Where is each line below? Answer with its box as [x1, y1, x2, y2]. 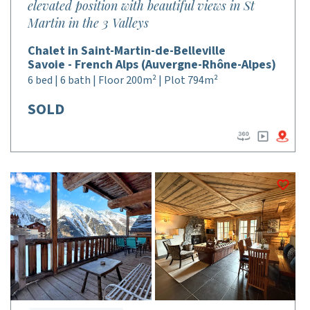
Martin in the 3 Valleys [28, 15, 149, 31]
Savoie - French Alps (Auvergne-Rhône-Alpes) [28, 56, 276, 73]
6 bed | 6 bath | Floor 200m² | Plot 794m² [28, 73, 218, 88]
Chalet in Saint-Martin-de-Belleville [28, 42, 226, 60]
